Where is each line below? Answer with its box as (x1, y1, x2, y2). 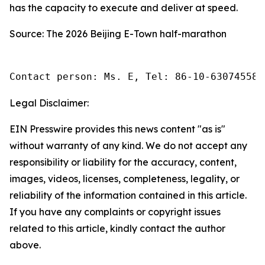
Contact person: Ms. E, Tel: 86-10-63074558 (9, 71, 258, 82)
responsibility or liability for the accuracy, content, (9, 156, 237, 168)
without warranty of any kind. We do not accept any (9, 140, 247, 151)
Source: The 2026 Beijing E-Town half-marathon (9, 28, 227, 40)
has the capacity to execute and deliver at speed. (9, 2, 238, 14)
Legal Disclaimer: (9, 97, 89, 109)
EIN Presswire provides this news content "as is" (9, 123, 225, 135)
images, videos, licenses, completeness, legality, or (9, 173, 240, 185)
